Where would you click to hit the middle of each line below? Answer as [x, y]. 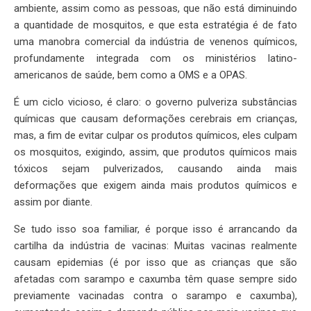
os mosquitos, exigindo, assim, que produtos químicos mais [155, 152]
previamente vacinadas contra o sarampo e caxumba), [155, 296]
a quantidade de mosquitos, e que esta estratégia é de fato [155, 25]
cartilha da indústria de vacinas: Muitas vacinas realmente [155, 246]
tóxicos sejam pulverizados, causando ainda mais [155, 169]
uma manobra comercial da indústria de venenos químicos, [155, 42]
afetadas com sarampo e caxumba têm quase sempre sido [155, 279]
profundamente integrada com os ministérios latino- [155, 59]
